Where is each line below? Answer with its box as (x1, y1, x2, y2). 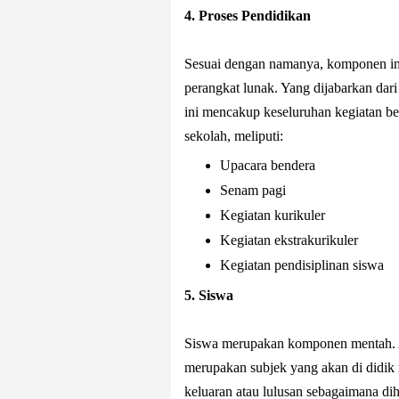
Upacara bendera (220, 158, 315, 173)
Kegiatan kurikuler (220, 208, 325, 223)
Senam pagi (220, 183, 286, 198)
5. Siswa (184, 288, 233, 303)
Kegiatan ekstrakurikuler (220, 232, 358, 248)
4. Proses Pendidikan (184, 8, 311, 23)
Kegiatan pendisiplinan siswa (220, 257, 384, 273)
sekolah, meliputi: (184, 128, 283, 143)
